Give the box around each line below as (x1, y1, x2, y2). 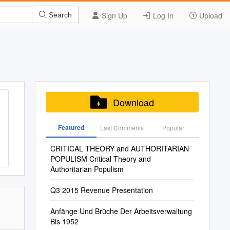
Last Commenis (100, 123, 144, 132)
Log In (151, 10, 174, 21)
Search (47, 10, 72, 19)
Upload (197, 10, 222, 21)
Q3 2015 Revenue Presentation (50, 185, 153, 195)
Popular (162, 123, 184, 132)
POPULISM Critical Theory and (50, 154, 151, 164)
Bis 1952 (50, 216, 79, 226)
